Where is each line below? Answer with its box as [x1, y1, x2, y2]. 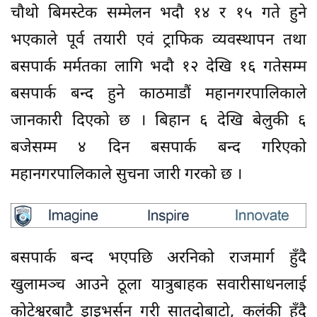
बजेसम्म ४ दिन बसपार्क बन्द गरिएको [11, 138, 306, 159]
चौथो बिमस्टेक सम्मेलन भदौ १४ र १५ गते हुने [11, 4, 306, 25]
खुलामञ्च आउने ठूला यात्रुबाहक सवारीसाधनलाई [11, 275, 306, 296]
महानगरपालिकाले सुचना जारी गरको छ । [11, 165, 242, 186]
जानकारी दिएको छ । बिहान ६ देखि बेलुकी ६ [11, 111, 306, 132]
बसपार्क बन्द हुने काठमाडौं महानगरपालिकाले [11, 84, 306, 105]
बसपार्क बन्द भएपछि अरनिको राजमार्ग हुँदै [11, 248, 306, 269]
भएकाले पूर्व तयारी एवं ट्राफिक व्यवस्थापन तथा [11, 30, 306, 52]
